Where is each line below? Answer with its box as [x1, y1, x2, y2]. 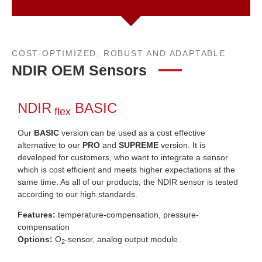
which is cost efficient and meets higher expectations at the [18, 164, 235, 174]
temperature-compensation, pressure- [56, 210, 199, 220]
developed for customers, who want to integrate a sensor [18, 152, 228, 162]
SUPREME [119, 140, 158, 150]
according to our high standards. [18, 189, 137, 199]
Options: [18, 235, 53, 244]
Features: [18, 210, 56, 220]
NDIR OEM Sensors [12, 61, 147, 78]
